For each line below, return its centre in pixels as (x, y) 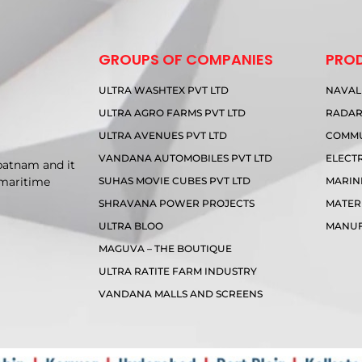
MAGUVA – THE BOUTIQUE (165, 248)
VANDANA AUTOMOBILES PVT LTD (185, 158)
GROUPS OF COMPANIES (186, 59)
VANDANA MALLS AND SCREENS (181, 294)
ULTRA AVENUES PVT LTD (163, 135)
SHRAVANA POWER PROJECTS (177, 203)
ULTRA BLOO (131, 226)
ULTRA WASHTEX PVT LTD (164, 90)
